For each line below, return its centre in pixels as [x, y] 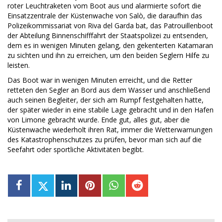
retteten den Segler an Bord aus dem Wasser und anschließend [109, 90]
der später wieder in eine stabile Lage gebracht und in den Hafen [111, 110]
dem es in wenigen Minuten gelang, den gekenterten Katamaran [110, 46]
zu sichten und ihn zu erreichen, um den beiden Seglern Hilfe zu [108, 55]
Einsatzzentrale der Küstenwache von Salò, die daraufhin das [105, 16]
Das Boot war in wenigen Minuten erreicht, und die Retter [100, 80]
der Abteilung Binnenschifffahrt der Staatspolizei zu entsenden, [108, 36]
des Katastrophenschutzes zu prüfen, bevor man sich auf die [105, 140]
